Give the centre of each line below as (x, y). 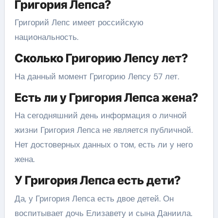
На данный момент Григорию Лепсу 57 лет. (97, 76)
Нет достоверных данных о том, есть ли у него (103, 145)
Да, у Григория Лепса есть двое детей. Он (94, 198)
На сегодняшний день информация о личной (100, 115)
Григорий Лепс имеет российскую (79, 22)
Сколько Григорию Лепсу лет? (101, 58)
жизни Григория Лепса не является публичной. (103, 130)
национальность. (46, 37)
